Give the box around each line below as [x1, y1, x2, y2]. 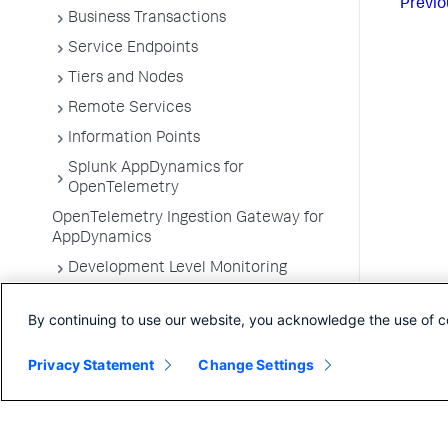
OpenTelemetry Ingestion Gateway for [52, 211, 324, 227]
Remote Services [68, 101, 191, 117]
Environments [52, 371, 151, 387]
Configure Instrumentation [68, 291, 258, 307]
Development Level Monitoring [68, 261, 287, 277]
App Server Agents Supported [52, 351, 265, 367]
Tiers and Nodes [68, 71, 183, 87]
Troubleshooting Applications [52, 321, 260, 337]
